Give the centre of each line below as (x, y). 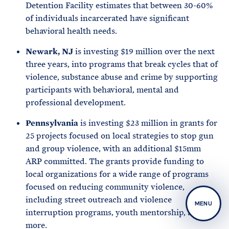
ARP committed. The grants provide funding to (115, 161)
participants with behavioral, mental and (102, 90)
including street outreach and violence (99, 200)
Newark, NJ (49, 51)
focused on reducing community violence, (105, 187)
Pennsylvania (52, 123)
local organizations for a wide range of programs (117, 174)
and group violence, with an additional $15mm (113, 148)
